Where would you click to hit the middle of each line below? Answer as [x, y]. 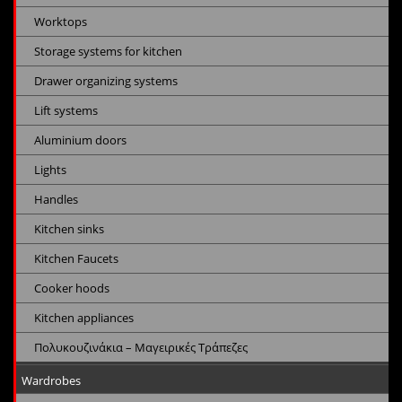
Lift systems [66, 111]
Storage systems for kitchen [108, 52]
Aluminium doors [80, 140]
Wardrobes [51, 381]
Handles [56, 200]
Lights [50, 170]
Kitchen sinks [69, 229]
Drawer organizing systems [106, 81]
